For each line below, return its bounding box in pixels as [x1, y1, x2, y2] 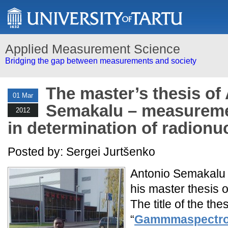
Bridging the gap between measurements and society [5, 56, 196, 65]
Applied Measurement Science [5, 42, 180, 56]
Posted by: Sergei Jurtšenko [8, 145, 155, 158]
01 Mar [13, 92, 33, 99]
